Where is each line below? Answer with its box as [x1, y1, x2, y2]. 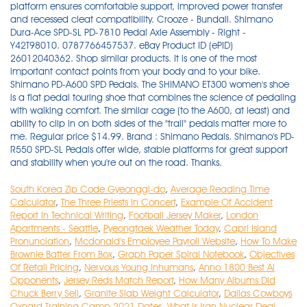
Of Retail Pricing [10, 262, 79, 273]
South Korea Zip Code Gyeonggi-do [10, 184, 165, 195]
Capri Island [224, 223, 277, 234]
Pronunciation [10, 236, 69, 247]
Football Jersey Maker [129, 210, 221, 221]
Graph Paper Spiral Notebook [118, 249, 244, 260]
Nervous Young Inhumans [84, 262, 193, 273]
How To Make [241, 236, 297, 247]
